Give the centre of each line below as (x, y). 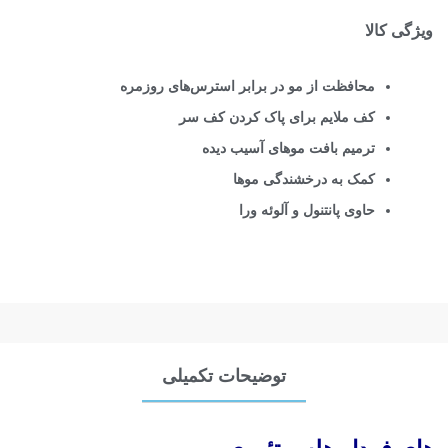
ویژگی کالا (399, 31)
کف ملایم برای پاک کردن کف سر (277, 117)
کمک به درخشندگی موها (304, 179)
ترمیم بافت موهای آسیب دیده (289, 148)
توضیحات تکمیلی (224, 375)
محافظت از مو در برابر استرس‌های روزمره (248, 86)
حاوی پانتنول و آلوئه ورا (307, 210)
